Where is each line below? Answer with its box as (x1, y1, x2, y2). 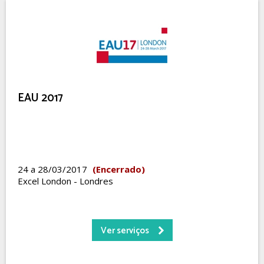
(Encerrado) (93, 163, 145, 175)
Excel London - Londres (18, 175, 113, 187)
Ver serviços (100, 223, 149, 238)
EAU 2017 (18, 89, 63, 107)
